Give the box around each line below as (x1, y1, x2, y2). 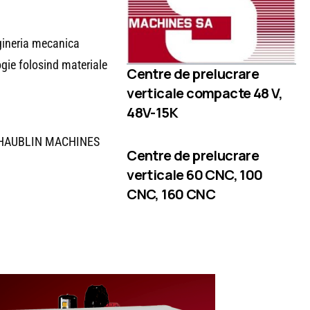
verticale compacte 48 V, (127, 84, 283, 103)
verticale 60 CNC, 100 (127, 165, 263, 184)
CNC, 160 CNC (127, 184, 215, 203)
